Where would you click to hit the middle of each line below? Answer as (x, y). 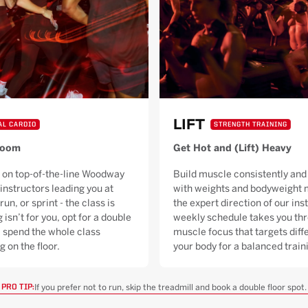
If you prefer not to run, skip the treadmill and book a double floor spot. (170, 287)
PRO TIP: (18, 287)
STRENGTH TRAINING (251, 124)
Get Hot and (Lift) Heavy (232, 148)
